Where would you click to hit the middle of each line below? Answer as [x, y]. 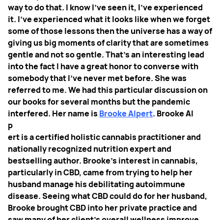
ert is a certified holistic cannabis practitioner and [104, 137]
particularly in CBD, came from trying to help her [100, 172]
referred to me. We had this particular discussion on [108, 90]
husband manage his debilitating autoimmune [96, 184]
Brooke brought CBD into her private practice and [102, 207]
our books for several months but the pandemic [99, 101]
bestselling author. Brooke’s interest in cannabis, [103, 160]
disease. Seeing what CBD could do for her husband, [108, 196]
